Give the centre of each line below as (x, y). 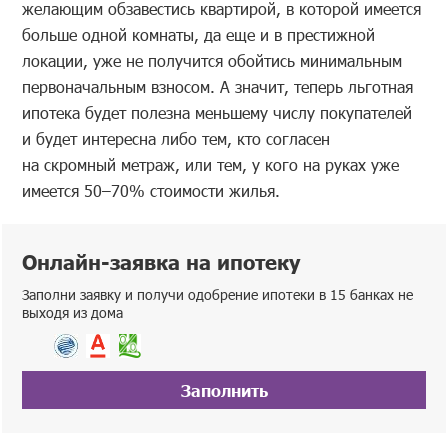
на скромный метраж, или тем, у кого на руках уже (211, 165)
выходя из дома (73, 313)
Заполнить (224, 390)
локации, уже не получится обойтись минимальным (212, 61)
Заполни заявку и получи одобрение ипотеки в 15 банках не (218, 295)
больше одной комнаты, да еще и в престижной (199, 35)
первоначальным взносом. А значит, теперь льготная (218, 87)
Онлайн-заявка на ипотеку (162, 261)
